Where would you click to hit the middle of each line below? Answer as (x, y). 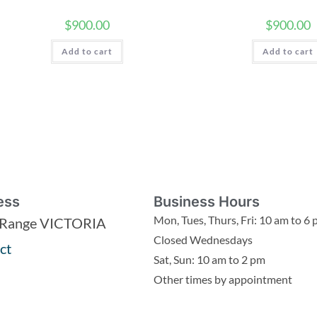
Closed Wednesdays (203, 239)
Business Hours (207, 201)
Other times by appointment (223, 279)
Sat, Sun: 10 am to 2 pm (210, 259)
